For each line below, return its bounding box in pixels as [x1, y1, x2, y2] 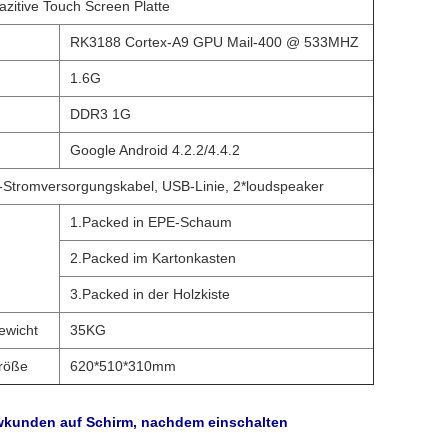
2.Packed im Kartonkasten [70, 250, 236, 266]
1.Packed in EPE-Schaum [70, 214, 232, 230]
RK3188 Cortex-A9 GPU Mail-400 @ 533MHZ [70, 34, 359, 50]
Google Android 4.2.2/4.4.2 [70, 142, 240, 158]
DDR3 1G [70, 106, 131, 122]
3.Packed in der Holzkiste [70, 286, 230, 302]
